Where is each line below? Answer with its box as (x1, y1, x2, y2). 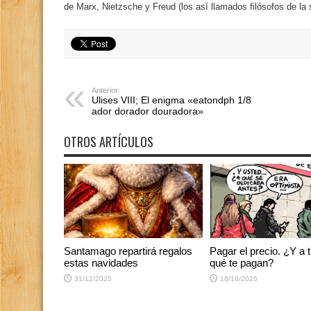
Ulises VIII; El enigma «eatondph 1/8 (92, 94, 251, 106)
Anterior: (92, 86, 120, 94)
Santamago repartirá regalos (64, 244, 192, 257)
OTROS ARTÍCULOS (64, 133, 153, 151)
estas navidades (64, 256, 138, 269)
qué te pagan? (210, 256, 274, 269)
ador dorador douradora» (92, 106, 203, 117)
